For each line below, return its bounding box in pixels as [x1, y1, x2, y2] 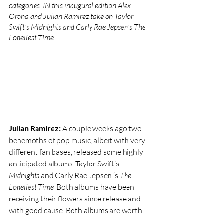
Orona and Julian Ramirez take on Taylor [9, 11, 135, 21]
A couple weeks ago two [62, 124, 143, 133]
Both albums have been [56, 182, 136, 192]
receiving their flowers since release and [9, 194, 142, 203]
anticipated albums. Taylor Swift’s [9, 159, 121, 168]
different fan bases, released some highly [9, 147, 145, 157]
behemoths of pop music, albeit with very [9, 135, 146, 145]
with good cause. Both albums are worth [9, 205, 144, 215]
